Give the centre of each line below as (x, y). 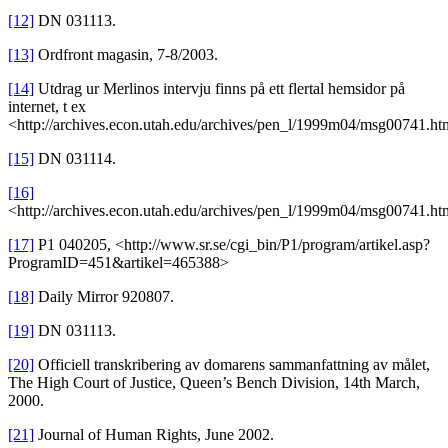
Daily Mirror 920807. (104, 297)
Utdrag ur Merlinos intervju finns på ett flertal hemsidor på (219, 89)
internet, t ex (47, 107)
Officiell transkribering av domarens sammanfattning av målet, (232, 365)
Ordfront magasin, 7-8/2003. (126, 55)
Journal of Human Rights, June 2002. (154, 435)
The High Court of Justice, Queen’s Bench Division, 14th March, (214, 383)
